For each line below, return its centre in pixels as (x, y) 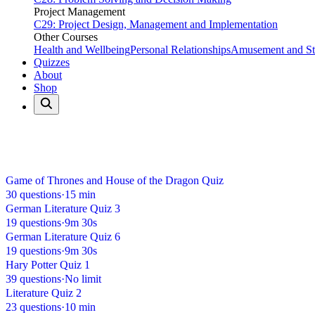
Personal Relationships (180, 50)
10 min (80, 307)
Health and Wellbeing (82, 50)
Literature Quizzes (50, 154)
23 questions (33, 307)
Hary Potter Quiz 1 (48, 265)
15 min (80, 195)
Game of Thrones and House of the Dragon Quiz (115, 181)
